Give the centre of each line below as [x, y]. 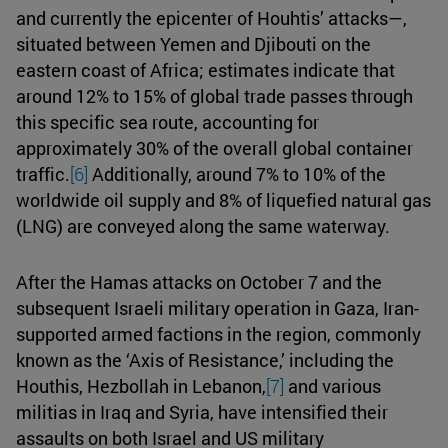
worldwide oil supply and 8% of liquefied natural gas [223, 199]
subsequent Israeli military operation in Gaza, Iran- [217, 307]
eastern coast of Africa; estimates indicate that [205, 69]
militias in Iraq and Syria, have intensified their [202, 411]
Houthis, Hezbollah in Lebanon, [141, 385]
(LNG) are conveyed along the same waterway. [203, 225]
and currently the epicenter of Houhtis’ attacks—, [211, 17]
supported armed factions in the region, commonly [218, 333]
